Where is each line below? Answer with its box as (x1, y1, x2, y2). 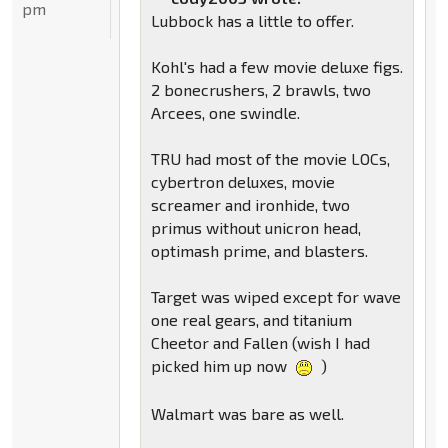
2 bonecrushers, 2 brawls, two (150, 80, 371, 100)
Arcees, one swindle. (150, 103, 300, 123)
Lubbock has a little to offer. (150, 11, 354, 31)
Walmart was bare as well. (150, 404, 344, 424)
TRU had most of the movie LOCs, (150, 149, 390, 169)
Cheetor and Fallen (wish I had (150, 333, 370, 353)
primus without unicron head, (150, 218, 361, 238)
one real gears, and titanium (150, 310, 352, 330)
